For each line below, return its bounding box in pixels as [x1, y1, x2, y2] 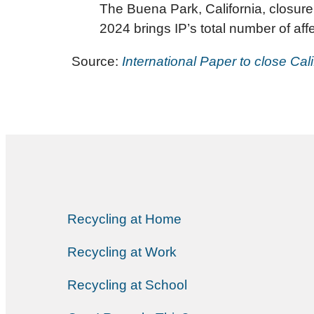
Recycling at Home [67, 212, 182, 227]
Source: [71, 54, 122, 69]
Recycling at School [67, 278, 187, 293]
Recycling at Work [67, 245, 177, 260]
